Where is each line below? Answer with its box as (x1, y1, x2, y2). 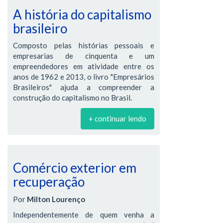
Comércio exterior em (13, 160, 136, 176)
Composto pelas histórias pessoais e (13, 41, 154, 50)
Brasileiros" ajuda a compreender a (13, 83, 154, 92)
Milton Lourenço (27, 194, 85, 204)
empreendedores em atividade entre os (13, 62, 154, 71)
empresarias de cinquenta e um (13, 51, 154, 60)
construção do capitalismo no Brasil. (13, 93, 132, 102)
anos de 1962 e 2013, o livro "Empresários (13, 72, 154, 81)
